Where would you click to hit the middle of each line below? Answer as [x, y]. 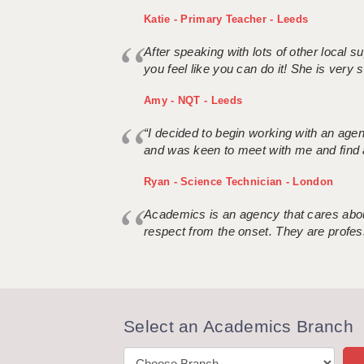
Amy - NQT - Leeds [193, 101]
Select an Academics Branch [238, 327]
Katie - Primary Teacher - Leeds [226, 19]
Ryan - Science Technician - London [239, 182]
